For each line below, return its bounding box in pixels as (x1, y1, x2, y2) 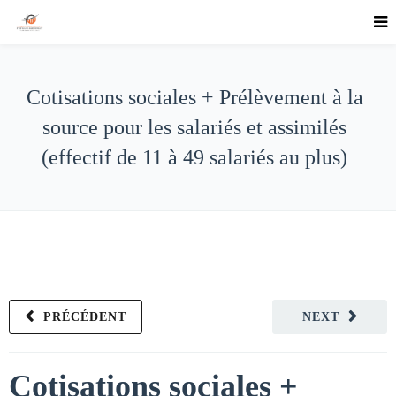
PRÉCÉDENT (43, 310, 126, 324)
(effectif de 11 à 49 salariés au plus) (42, 146, 347, 169)
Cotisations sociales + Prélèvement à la (26, 86, 363, 109)
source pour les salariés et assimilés (42, 116, 346, 139)
